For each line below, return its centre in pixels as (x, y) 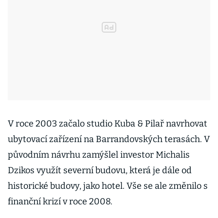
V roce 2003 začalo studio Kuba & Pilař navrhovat (108, 124)
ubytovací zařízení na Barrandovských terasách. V (109, 139)
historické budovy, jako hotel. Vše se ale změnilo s (108, 186)
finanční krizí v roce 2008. (60, 201)
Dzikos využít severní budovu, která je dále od (100, 170)
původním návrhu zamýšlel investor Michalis (99, 155)
